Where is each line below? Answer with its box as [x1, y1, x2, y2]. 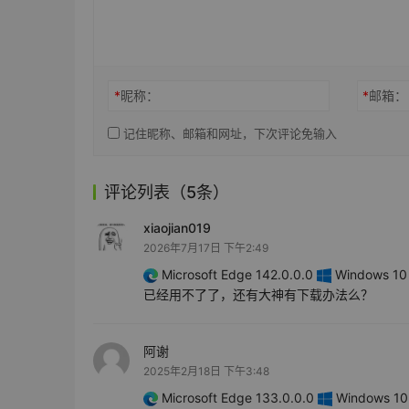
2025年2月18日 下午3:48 [143, 364, 269, 379]
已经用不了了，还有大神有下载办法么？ [143, 287, 373, 303]
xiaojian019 [143, 220, 211, 236]
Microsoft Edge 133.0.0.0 [158, 390, 318, 406]
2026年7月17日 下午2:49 [143, 241, 268, 256]
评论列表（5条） [104, 183, 229, 203]
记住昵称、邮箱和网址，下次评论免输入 [120, 126, 337, 142]
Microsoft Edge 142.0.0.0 [158, 267, 317, 283]
